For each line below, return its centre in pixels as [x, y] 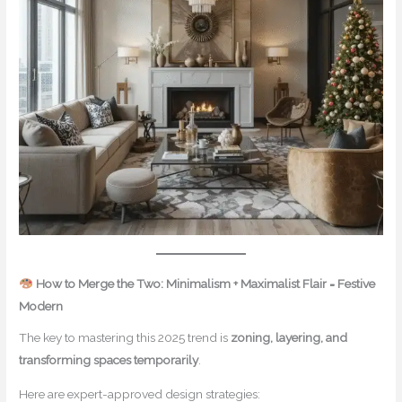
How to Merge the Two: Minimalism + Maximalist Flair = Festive [205, 284]
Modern [41, 306]
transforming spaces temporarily [109, 359]
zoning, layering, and [289, 337]
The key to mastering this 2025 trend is [125, 337]
